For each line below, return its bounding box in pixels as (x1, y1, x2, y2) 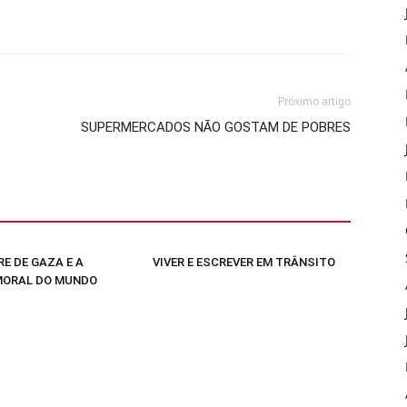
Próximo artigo (278, 94, 351, 108)
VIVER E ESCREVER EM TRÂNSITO (153, 254, 335, 269)
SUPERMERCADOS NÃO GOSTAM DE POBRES (81, 118, 351, 135)
